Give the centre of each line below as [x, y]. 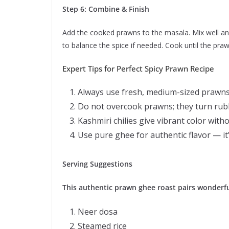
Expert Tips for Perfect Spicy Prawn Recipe [138, 69]
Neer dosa [98, 212]
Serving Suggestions [97, 164]
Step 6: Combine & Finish [106, 9]
